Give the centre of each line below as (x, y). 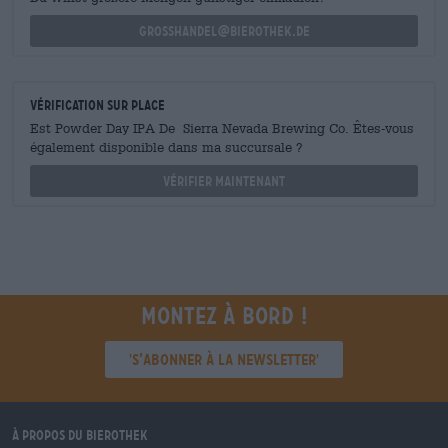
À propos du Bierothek (80, 435)
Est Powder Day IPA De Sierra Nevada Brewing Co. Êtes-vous (222, 128)
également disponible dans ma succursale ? (166, 147)
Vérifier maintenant (224, 181)
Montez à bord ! (224, 316)
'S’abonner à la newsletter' (224, 359)
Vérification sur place (97, 105)
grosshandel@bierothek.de (224, 31)
